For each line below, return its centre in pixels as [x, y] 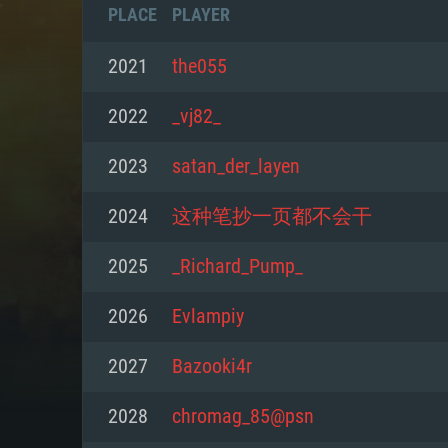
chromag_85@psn [243, 417]
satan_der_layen [236, 167]
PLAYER [201, 14]
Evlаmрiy [208, 317]
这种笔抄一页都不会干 [272, 217]
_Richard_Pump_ [237, 267]
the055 [199, 67]
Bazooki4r [212, 367]
